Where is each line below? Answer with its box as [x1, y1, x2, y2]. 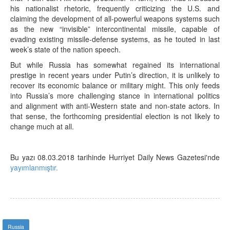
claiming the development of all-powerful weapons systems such [10, 13, 220, 24]
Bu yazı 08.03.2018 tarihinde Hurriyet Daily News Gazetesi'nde [10, 152, 220, 162]
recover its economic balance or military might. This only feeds [10, 80, 220, 90]
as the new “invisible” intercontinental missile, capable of [10, 24, 220, 34]
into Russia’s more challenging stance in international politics [10, 90, 220, 101]
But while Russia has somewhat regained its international [10, 60, 220, 70]
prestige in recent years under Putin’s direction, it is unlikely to [10, 70, 220, 80]
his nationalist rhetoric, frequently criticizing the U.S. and [10, 3, 220, 13]
